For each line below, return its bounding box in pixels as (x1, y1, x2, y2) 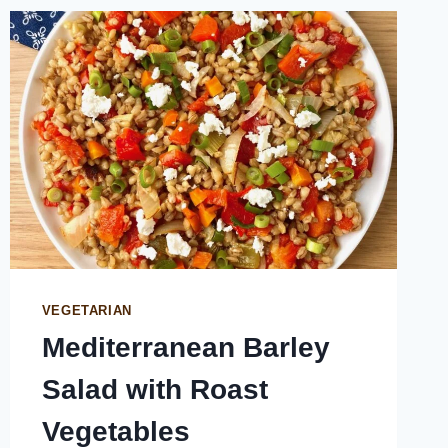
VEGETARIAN (41, 303, 132, 318)
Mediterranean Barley (41, 332, 330, 364)
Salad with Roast (41, 374, 268, 406)
